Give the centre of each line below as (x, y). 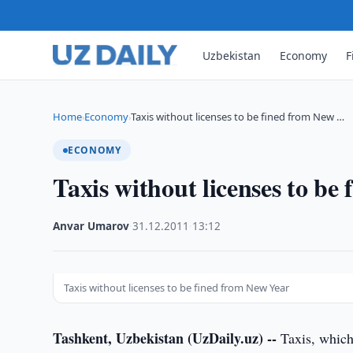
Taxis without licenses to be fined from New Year (177, 288)
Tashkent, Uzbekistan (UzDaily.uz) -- (165, 338)
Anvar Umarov (91, 226)
